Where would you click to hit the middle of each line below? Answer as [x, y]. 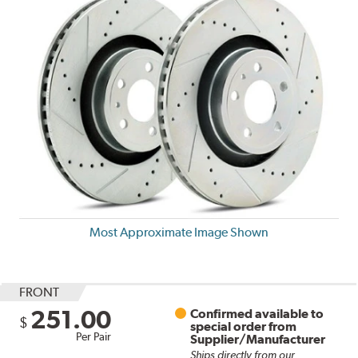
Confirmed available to [257, 313]
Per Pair [94, 336]
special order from [244, 326]
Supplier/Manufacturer [258, 339]
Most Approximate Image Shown [179, 232]
